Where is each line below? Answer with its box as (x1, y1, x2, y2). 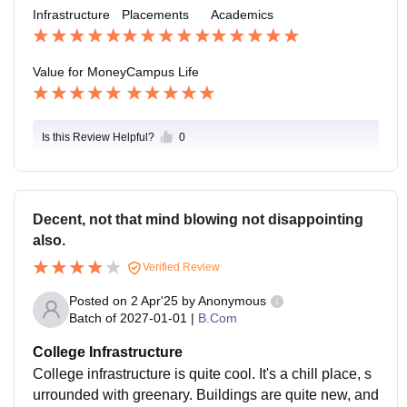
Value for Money (33, 65, 126, 80)
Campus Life (126, 65, 199, 80)
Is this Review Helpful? (42, 130, 154, 144)
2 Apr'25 (131, 293, 178, 309)
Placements (122, 7, 189, 23)
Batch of (69, 311, 116, 326)
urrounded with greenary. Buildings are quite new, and (33, 386, 379, 402)
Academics (211, 7, 273, 23)
